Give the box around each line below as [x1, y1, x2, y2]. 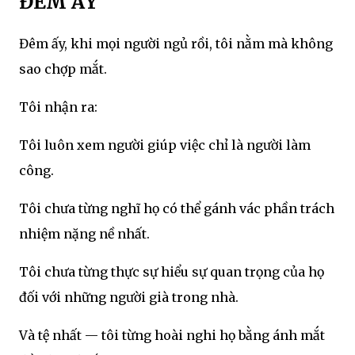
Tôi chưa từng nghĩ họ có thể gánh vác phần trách [19, 200, 334, 217]
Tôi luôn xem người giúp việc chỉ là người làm [19, 137, 311, 154]
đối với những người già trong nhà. [19, 289, 239, 306]
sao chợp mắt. [19, 61, 107, 78]
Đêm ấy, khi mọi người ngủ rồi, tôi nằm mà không [19, 36, 333, 52]
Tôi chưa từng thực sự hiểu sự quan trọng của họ [19, 264, 324, 281]
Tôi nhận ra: [19, 99, 97, 116]
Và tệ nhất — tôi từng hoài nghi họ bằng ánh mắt [19, 327, 325, 344]
